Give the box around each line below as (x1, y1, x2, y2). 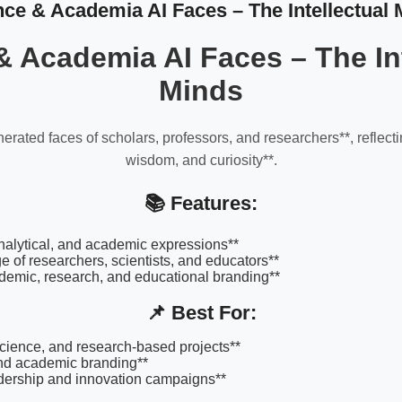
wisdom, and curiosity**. (125, 153, 277, 169)
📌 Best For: (145, 301, 257, 324)
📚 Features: (144, 191, 258, 214)
